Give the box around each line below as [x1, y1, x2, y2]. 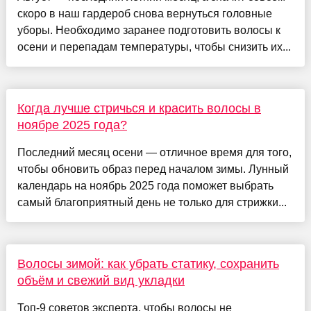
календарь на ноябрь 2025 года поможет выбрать [17, 179, 274, 192]
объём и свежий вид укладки [17, 273, 185, 287]
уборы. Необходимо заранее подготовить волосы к [17, 24, 280, 36]
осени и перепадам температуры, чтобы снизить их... [17, 40, 291, 53]
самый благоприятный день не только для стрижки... [17, 196, 287, 208]
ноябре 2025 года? [17, 117, 127, 132]
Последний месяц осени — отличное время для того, [17, 146, 292, 158]
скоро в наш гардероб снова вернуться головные [17, 7, 272, 19]
